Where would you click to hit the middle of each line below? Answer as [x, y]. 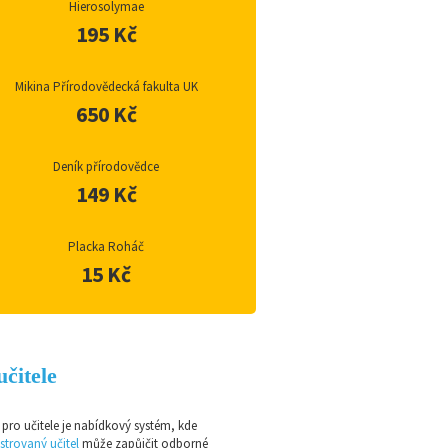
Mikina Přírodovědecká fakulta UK [106, 87]
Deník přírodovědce [106, 167]
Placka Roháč [106, 247]
